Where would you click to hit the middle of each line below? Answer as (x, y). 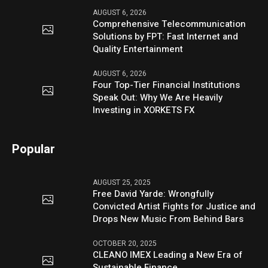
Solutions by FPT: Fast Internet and (166, 36)
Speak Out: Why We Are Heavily (158, 97)
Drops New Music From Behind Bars (168, 219)
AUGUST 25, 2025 (122, 182)
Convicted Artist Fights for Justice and (174, 206)
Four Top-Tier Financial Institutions (167, 85)
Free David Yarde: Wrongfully (153, 194)
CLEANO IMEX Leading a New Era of (168, 255)
